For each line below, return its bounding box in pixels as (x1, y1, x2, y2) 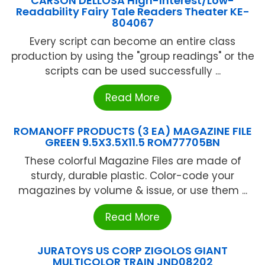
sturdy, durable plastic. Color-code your (31, 168, 234, 183)
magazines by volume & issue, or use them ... (18, 183, 247, 198)
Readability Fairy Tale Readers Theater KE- (15, 4, 250, 19)
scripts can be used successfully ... (44, 63, 221, 78)
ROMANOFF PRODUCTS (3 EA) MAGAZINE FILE (13, 123, 252, 138)
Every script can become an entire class (30, 34, 235, 49)
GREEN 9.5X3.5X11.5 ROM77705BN (45, 134, 220, 150)
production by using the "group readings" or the (11, 49, 254, 63)
